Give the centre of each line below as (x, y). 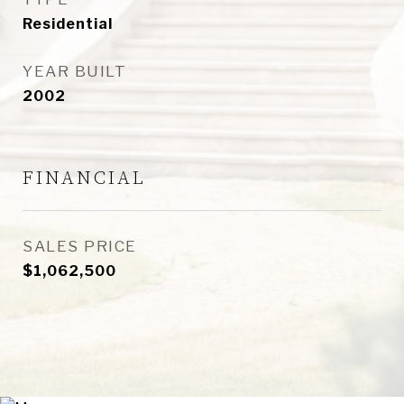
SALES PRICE (80, 246)
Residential (68, 24)
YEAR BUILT (74, 71)
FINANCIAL (84, 179)
